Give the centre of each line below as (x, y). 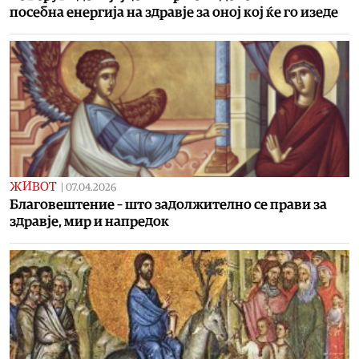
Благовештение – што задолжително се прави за (168, 204)
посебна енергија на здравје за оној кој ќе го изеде (174, 12)
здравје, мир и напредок (89, 221)
